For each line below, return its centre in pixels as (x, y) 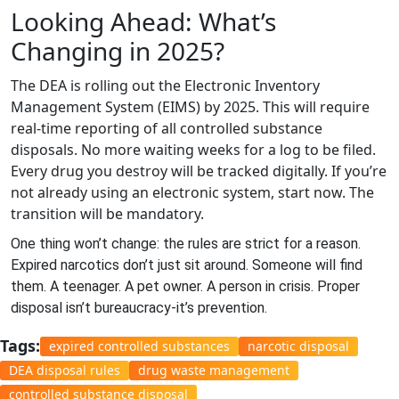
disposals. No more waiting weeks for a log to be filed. (193, 149)
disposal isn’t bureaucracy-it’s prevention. (139, 307)
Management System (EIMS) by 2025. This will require (190, 106)
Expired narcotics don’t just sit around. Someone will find (187, 265)
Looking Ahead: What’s (143, 21)
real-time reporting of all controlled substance (167, 128)
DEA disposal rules (65, 370)
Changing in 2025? (118, 50)
